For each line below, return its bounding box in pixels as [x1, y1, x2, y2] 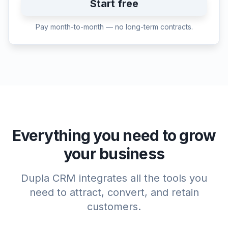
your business [63, 145, 165, 163]
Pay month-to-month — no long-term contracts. [35, 22, 193, 31]
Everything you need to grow [12, 126, 216, 145]
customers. [87, 201, 141, 213]
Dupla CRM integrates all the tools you [21, 172, 207, 184]
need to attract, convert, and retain [29, 186, 199, 198]
